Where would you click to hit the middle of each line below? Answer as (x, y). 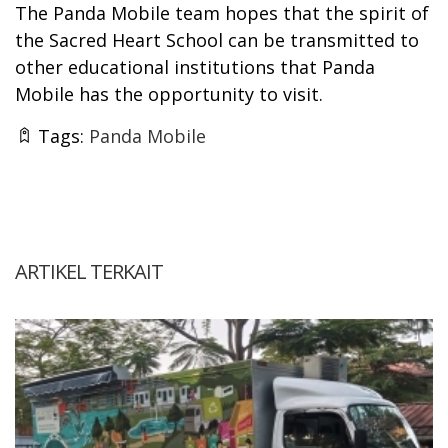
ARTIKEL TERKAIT (89, 271)
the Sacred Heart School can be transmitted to (217, 39)
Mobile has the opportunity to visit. (169, 93)
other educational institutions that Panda (195, 66)
